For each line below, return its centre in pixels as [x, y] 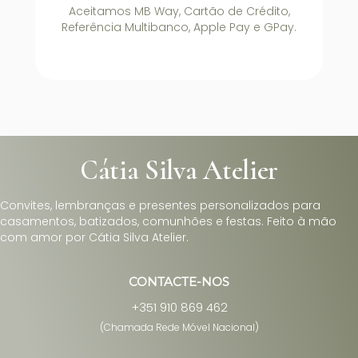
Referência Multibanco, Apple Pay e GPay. [179, 28]
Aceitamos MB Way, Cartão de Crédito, [179, 12]
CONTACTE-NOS [179, 282]
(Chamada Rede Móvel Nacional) [179, 328]
